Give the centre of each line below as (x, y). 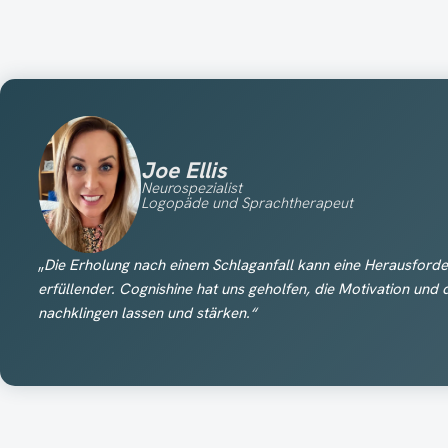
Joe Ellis (183, 169)
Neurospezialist (191, 187)
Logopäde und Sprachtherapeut (246, 202)
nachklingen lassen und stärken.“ (147, 312)
